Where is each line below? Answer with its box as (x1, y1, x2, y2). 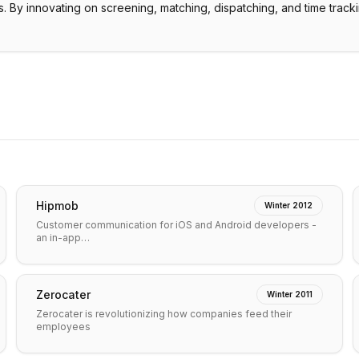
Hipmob (36, 198, 79, 212)
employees (36, 321, 91, 333)
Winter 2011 (267, 289, 313, 299)
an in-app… (36, 232, 90, 244)
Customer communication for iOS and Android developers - (36, 219, 317, 231)
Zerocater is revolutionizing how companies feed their (36, 308, 292, 320)
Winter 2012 (264, 200, 313, 210)
